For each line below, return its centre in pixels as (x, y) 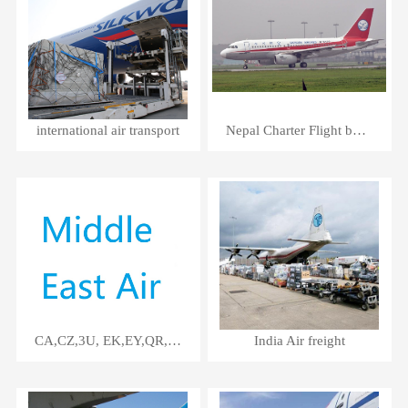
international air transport (108, 130)
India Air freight (300, 340)
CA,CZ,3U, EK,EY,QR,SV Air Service (174, 340)
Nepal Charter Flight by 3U (360, 130)
